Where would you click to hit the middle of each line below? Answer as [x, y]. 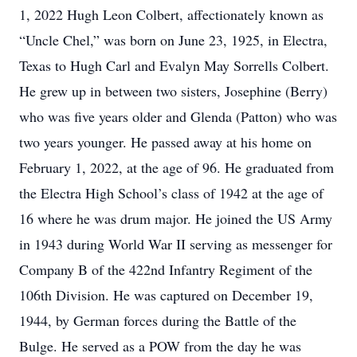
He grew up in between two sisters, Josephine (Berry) [173, 91]
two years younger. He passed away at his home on [165, 142]
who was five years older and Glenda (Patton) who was [178, 116]
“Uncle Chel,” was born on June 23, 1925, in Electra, [173, 40]
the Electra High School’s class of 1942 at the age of [171, 193]
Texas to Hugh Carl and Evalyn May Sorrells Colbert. [174, 65]
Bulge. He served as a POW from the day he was [160, 346]
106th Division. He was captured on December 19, [166, 295]
